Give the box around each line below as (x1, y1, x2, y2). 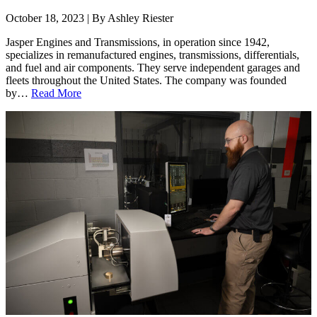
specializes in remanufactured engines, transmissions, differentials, (6, 49, 299, 62)
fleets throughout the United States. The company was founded (6, 74, 287, 87)
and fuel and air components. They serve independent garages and (6, 62, 300, 74)
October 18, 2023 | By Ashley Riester (6, 12, 173, 25)
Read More (31, 87, 81, 100)
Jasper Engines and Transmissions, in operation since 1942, (6, 36, 270, 49)
